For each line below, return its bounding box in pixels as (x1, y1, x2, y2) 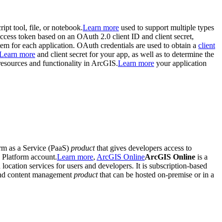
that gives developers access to (95, 143, 192, 152)
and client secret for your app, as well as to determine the (35, 50, 214, 58)
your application (154, 58, 207, 67)
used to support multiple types (119, 23, 214, 32)
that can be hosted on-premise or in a (98, 170, 214, 179)
